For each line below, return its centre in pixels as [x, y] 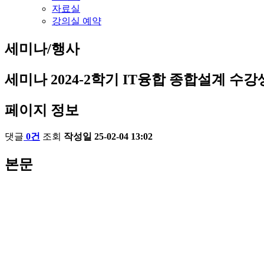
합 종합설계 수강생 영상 [53, 208]
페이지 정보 [42, 110]
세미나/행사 [42, 49]
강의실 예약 [77, 21]
